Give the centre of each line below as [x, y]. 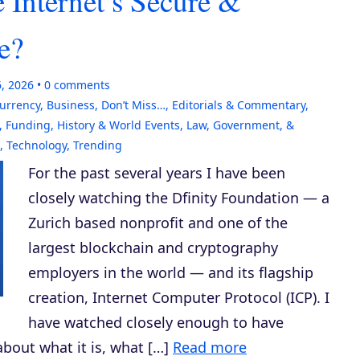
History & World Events [119, 125]
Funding [28, 125]
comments [80, 85]
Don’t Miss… [133, 105]
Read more [210, 347]
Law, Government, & [240, 125]
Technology [37, 145]
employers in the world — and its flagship [171, 272]
